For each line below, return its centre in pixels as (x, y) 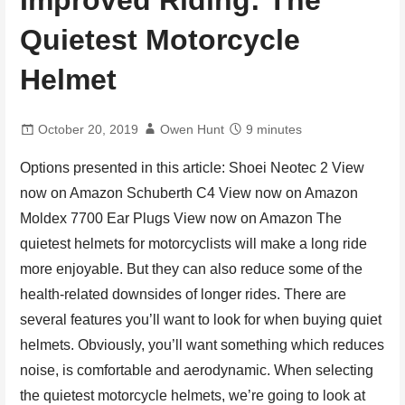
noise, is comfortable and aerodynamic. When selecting (197, 370)
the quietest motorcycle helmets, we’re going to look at (193, 395)
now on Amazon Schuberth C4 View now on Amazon (189, 193)
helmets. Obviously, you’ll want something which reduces (202, 344)
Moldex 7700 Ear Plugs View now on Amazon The (181, 218)
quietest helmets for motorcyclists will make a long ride (194, 243)
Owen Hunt (193, 129)
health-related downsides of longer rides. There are (184, 294)
